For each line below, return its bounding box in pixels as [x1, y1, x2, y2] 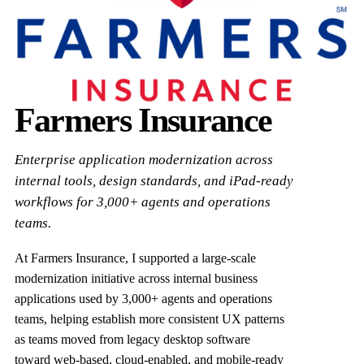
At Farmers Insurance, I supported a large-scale [14, 250, 256, 265]
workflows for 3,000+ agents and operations [14, 193, 271, 210]
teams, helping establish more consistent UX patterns [14, 311, 284, 326]
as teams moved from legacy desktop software [14, 331, 250, 346]
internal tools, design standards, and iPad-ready [14, 172, 293, 188]
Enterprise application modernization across [14, 151, 273, 167]
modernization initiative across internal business [14, 271, 258, 285]
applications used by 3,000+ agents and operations [14, 291, 272, 305]
